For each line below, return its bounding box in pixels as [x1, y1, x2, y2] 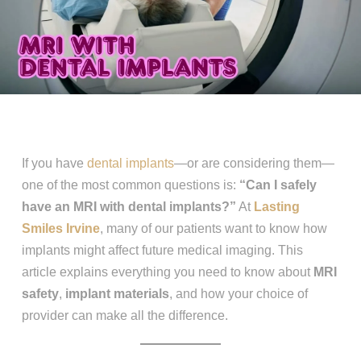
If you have [21, 156, 87, 171]
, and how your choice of [168, 287, 308, 301]
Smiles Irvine [21, 222, 100, 236]
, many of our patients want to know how [99, 222, 327, 236]
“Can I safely [239, 178, 317, 193]
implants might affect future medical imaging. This [21, 243, 303, 258]
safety [21, 287, 59, 301]
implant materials [64, 287, 169, 301]
